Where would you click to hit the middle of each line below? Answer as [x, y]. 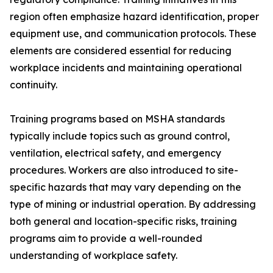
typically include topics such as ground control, [120, 136]
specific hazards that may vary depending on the [126, 187]
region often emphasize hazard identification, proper [134, 17]
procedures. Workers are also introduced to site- [124, 170]
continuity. [34, 85]
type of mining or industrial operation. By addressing [133, 204]
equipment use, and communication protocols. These [133, 34]
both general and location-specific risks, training [123, 222]
